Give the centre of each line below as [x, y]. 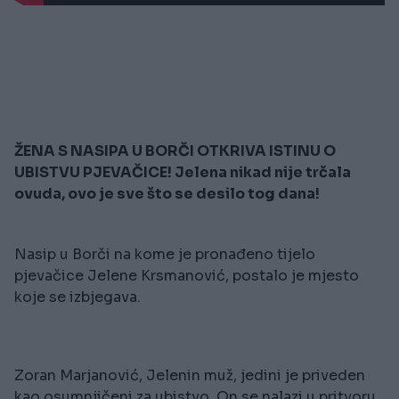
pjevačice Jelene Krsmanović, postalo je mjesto [187, 276]
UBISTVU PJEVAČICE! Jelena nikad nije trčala [183, 173]
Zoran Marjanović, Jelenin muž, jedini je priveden [190, 376]
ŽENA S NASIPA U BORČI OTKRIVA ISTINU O [175, 151]
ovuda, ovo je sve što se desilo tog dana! [167, 194]
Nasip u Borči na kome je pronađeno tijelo [165, 255]
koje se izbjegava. [77, 297]
